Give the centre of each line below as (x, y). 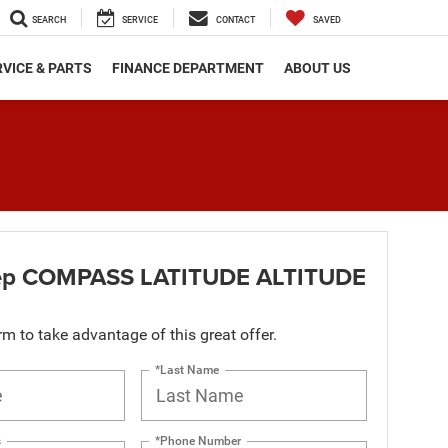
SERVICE (140, 20)
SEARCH (49, 20)
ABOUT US (317, 68)
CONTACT (235, 20)
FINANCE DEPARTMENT (188, 68)
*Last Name (187, 369)
